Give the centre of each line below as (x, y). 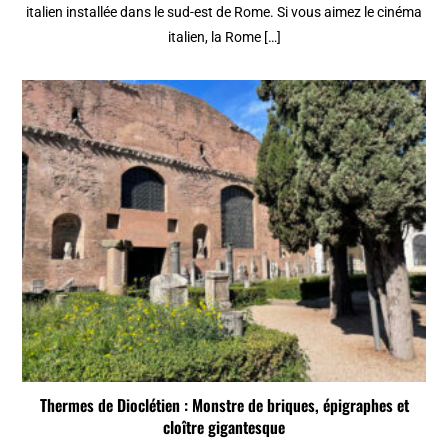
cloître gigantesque (224, 426)
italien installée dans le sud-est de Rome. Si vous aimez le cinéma (224, 11)
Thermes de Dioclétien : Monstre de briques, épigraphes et (224, 404)
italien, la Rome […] (224, 36)
